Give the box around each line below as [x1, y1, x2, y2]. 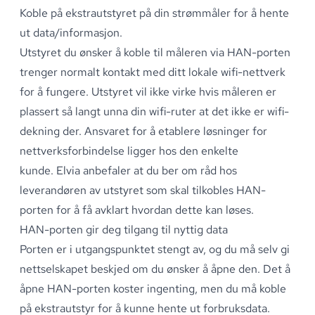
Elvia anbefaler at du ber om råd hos [53, 162, 237, 178]
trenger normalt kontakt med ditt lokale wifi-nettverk [20, 64, 285, 79]
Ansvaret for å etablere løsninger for [82, 123, 267, 139]
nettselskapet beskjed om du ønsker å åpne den [20, 261, 257, 276]
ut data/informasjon [20, 25, 120, 40]
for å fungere [20, 84, 86, 99]
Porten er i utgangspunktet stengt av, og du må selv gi [20, 241, 290, 257]
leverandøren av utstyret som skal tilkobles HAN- [20, 182, 266, 198]
